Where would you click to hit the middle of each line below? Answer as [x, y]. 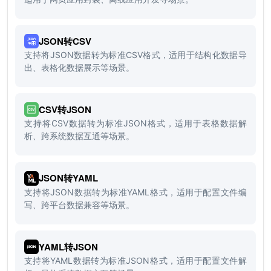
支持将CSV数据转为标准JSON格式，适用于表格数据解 [135, 123]
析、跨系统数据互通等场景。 [79, 136]
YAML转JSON [68, 247]
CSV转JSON [65, 109]
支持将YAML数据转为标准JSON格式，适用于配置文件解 [135, 261]
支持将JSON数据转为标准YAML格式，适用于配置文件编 [135, 192]
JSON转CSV [65, 41]
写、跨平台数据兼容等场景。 [79, 204]
